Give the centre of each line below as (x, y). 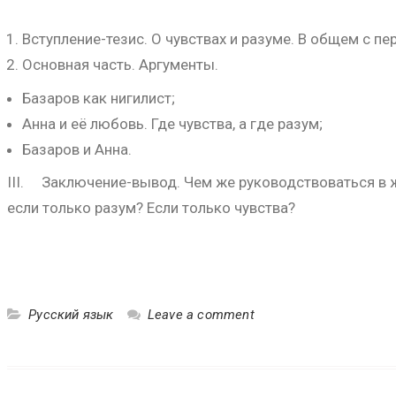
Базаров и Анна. (77, 149)
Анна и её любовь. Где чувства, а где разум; (172, 123)
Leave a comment (201, 315)
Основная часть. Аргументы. (120, 65)
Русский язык (71, 315)
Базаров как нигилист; (99, 98)
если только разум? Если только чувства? (151, 208)
